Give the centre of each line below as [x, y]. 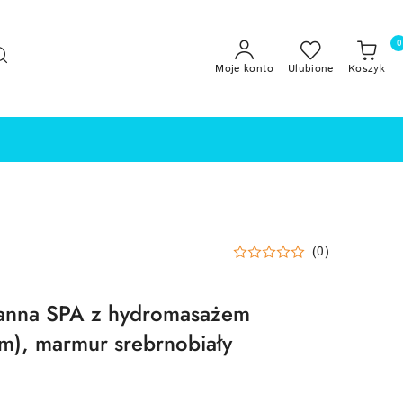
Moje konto [244, 69]
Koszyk [366, 69]
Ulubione [310, 69]
